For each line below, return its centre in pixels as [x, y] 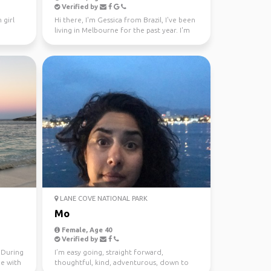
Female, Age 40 [86, 230]
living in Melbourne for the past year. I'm [122, 30]
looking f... [72, 40]
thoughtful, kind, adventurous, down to [121, 262]
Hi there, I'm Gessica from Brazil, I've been [125, 20]
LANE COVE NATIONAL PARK [103, 198]
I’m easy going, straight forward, [109, 252]
